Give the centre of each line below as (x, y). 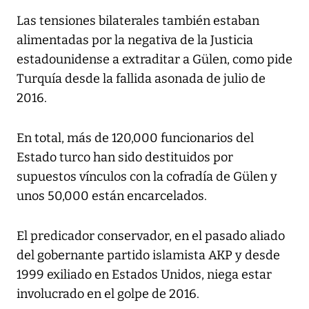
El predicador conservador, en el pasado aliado (151, 236)
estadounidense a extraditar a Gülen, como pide (154, 60)
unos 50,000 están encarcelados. (112, 196)
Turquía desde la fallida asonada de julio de (141, 79)
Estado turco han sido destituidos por (125, 158)
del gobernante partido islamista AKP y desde (148, 256)
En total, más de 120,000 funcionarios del (135, 138)
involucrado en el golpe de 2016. (108, 294)
